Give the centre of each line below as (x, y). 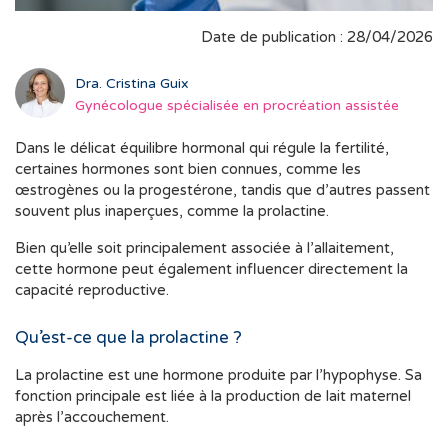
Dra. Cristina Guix (132, 83)
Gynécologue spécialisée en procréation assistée (237, 105)
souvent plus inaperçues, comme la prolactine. (172, 211)
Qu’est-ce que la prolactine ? (128, 338)
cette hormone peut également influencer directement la (211, 269)
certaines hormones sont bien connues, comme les (188, 169)
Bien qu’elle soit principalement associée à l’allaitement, (204, 248)
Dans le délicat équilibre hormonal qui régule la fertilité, (202, 148)
